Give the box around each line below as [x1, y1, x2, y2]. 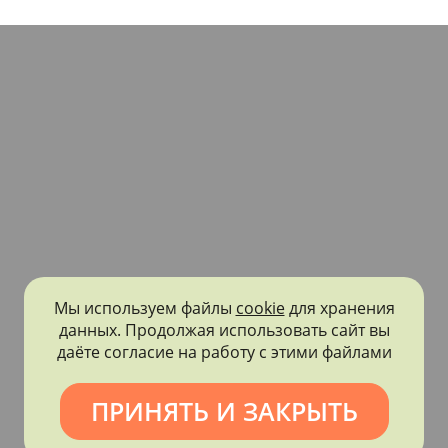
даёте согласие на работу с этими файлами [56, 340, 392, 363]
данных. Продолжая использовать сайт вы [58, 318, 390, 341]
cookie [235, 296, 285, 319]
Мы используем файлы [53, 296, 236, 319]
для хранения [284, 296, 395, 319]
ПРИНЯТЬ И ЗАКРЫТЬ [90, 393, 358, 428]
